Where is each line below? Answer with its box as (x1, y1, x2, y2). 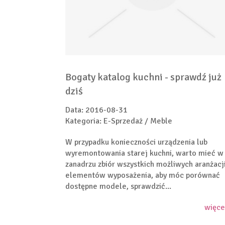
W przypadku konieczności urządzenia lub (65, 137, 207, 147)
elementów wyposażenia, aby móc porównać (65, 170, 220, 180)
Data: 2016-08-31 (65, 104, 128, 115)
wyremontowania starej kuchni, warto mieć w (65, 148, 223, 158)
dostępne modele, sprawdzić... (65, 181, 171, 191)
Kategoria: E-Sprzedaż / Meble (65, 116, 172, 126)
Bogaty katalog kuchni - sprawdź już (65, 70, 221, 83)
